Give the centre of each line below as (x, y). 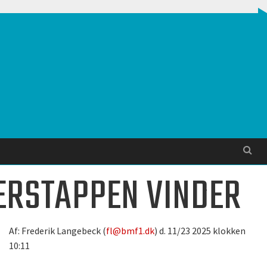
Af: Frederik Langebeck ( (58, 231)
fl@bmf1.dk (130, 231)
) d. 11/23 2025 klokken (200, 231)
